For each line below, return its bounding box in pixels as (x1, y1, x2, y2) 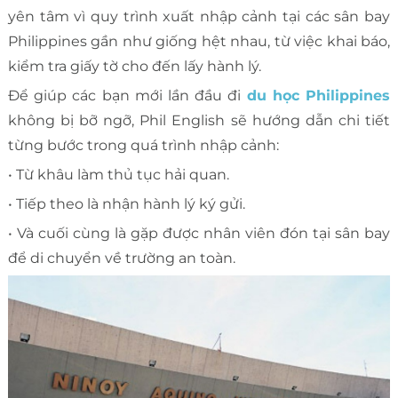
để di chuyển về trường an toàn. (7, 250, 235, 267)
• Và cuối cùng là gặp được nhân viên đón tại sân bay (7, 225, 391, 243)
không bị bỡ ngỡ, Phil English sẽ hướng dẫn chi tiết (7, 112, 391, 130)
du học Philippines (246, 87, 391, 105)
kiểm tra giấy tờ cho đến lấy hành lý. (7, 58, 261, 76)
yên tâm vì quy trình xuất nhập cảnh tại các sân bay (7, 8, 391, 26)
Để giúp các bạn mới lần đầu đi (7, 87, 247, 105)
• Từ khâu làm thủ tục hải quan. (7, 166, 229, 184)
